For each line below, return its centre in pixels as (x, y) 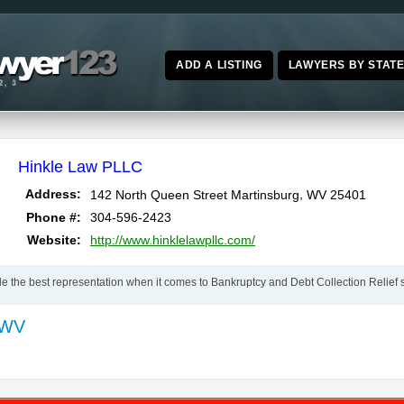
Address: (53, 194)
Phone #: (54, 218)
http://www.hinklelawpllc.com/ (173, 240)
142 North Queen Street (159, 194)
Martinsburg (265, 194)
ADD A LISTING (219, 65)
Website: (54, 240)
